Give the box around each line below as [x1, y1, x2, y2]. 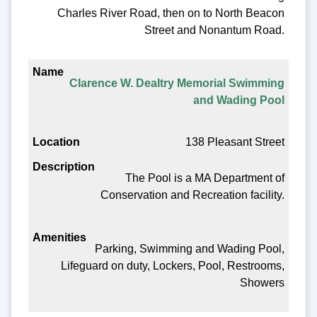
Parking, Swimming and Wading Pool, [95, 242, 285, 255]
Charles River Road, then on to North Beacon [57, 6, 285, 19]
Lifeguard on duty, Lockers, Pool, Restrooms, [61, 259, 285, 272]
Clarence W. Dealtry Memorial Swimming [69, 76, 285, 89]
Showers [240, 276, 285, 289]
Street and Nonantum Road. [144, 23, 285, 36]
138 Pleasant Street [185, 136, 285, 149]
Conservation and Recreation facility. [100, 189, 285, 202]
